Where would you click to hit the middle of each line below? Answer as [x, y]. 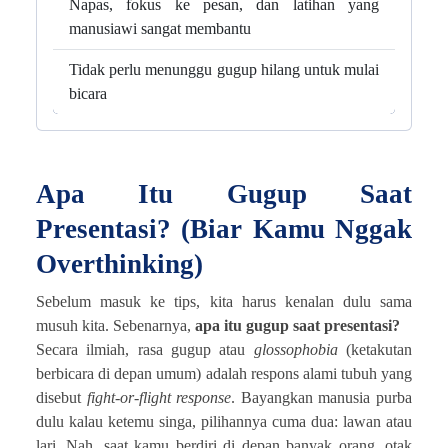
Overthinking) [119, 263]
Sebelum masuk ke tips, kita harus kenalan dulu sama [224, 301]
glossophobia [295, 349]
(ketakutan [375, 349]
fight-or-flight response [159, 397]
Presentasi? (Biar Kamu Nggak [224, 228]
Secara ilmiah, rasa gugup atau [145, 349]
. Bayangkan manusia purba [322, 397]
